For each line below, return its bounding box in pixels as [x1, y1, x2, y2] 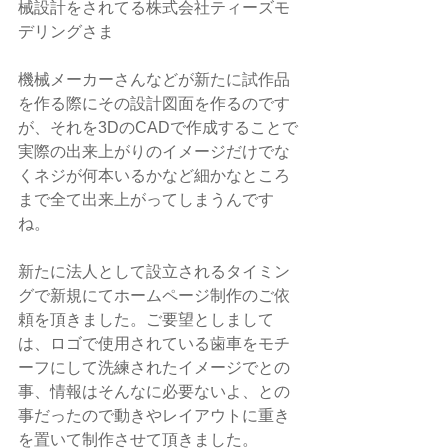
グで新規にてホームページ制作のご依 [18, 286, 290, 304]
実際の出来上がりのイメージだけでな [18, 142, 290, 160]
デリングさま [18, 22, 114, 40]
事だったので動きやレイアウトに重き [18, 406, 290, 424]
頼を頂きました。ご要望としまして [18, 310, 274, 328]
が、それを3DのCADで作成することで [18, 118, 298, 136]
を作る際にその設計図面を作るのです [18, 94, 290, 112]
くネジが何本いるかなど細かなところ [18, 166, 290, 184]
